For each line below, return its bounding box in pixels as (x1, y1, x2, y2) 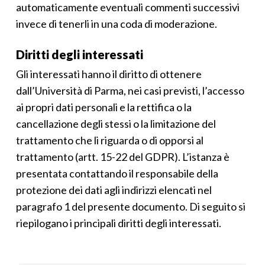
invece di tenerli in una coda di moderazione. (15, 17, 217, 30)
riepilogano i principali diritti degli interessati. (15, 216, 221, 230)
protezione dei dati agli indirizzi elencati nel (15, 183, 212, 196)
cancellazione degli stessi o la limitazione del (15, 117, 216, 130)
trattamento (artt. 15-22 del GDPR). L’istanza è (15, 150, 230, 163)
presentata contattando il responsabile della (15, 167, 218, 180)
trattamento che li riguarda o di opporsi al (15, 134, 203, 147)
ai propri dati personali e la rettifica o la (15, 101, 192, 114)
